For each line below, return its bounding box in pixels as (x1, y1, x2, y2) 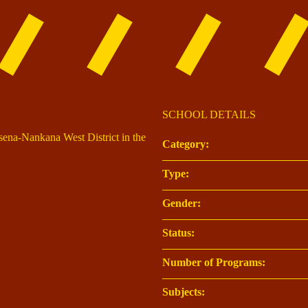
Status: (162, 227, 195, 239)
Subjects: (162, 286, 205, 298)
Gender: (162, 197, 201, 210)
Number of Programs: (162, 256, 265, 269)
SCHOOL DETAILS (162, 109, 256, 121)
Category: (162, 138, 209, 151)
